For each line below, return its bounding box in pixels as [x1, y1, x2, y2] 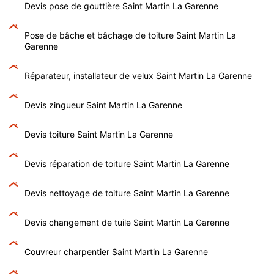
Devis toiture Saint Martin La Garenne [24, 128, 173, 139]
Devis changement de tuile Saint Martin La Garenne [24, 217, 229, 228]
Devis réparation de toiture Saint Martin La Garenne [24, 158, 229, 169]
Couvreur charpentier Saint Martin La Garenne [24, 246, 208, 257]
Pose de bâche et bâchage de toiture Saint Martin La [24, 29, 236, 40]
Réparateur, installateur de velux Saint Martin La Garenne [24, 70, 252, 81]
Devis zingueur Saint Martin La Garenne [24, 99, 182, 110]
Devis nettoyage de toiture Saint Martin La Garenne [24, 187, 229, 198]
